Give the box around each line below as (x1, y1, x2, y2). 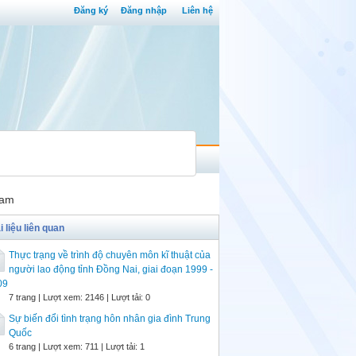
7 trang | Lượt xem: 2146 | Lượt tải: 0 (9, 292, 150, 302)
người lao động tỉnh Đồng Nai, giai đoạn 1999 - (9, 264, 213, 275)
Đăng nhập (121, 6, 167, 15)
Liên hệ (182, 6, 213, 15)
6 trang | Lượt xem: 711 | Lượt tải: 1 (9, 342, 145, 351)
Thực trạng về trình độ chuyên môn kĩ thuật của (9, 250, 211, 261)
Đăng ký (74, 6, 108, 15)
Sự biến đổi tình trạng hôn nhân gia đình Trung (9, 313, 211, 324)
